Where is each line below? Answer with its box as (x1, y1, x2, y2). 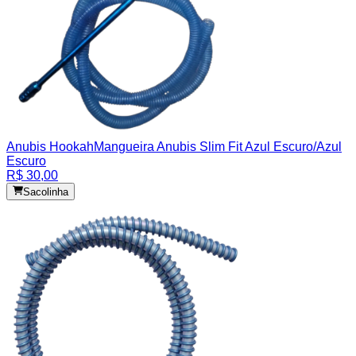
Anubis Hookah (6, 139, 94, 153)
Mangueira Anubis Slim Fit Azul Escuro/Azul (94, 139, 342, 153)
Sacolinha (23, 186, 69, 199)
